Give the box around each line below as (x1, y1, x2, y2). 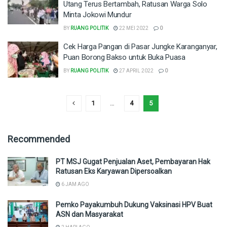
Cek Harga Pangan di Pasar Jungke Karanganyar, (63, 42, 217, 51)
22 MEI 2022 (118, 25, 148, 31)
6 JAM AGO (60, 181, 89, 187)
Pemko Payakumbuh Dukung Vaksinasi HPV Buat (56, 201, 212, 209)
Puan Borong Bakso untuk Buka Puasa (63, 52, 185, 62)
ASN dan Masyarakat (56, 210, 123, 218)
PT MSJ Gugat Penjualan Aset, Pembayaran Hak (56, 158, 210, 166)
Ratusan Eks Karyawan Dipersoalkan (56, 167, 172, 175)
